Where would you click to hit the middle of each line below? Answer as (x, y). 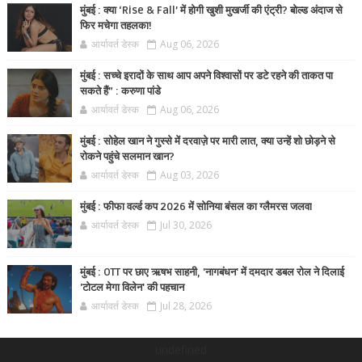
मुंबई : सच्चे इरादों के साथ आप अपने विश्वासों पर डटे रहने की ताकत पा (206, 76)
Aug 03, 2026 (189, 175)
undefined (181, 349)
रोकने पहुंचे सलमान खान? (127, 157)
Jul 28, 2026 (185, 306)
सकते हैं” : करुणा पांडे (120, 91)
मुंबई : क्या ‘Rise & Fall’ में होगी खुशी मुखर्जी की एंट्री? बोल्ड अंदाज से (211, 11)
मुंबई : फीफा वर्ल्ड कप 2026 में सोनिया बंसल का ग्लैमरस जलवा (196, 207)
